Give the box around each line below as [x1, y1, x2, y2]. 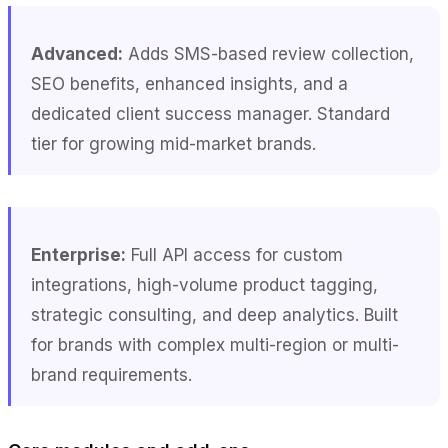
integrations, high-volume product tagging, [31, 274, 378, 295]
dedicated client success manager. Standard [31, 103, 390, 124]
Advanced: [31, 43, 123, 64]
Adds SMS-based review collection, [123, 43, 414, 64]
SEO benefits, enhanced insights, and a [31, 73, 348, 94]
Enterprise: [31, 244, 126, 265]
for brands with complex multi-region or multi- [31, 334, 399, 355]
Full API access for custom [126, 244, 343, 265]
